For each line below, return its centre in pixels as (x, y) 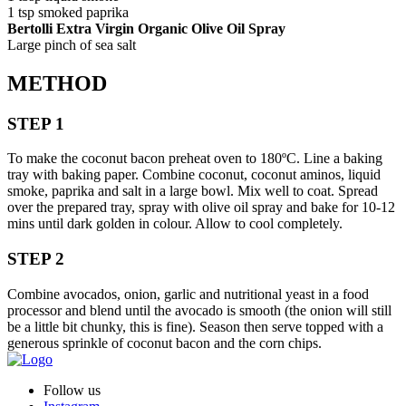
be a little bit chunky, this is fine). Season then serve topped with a (195, 326)
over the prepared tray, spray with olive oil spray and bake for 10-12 (201, 208)
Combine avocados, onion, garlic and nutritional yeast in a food (188, 294)
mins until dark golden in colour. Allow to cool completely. (175, 224)
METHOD (57, 83)
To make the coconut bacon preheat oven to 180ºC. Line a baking (195, 159)
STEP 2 (36, 259)
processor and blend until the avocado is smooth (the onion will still (199, 310)
